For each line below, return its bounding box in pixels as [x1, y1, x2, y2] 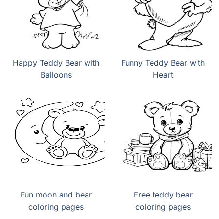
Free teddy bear [133, 189, 193, 199]
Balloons [40, 69, 72, 80]
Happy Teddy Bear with [13, 57, 99, 67]
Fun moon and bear [20, 189, 92, 199]
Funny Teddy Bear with [121, 57, 205, 67]
